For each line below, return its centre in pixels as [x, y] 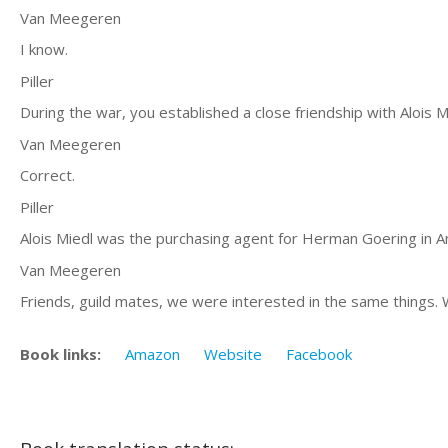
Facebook [319, 353]
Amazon [152, 353]
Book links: [60, 353]
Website [233, 353]
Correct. [47, 175]
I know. [44, 49]
